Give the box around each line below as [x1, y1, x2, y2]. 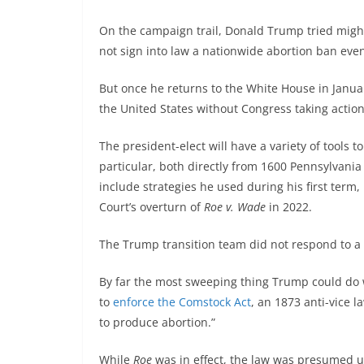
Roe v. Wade [204, 199, 266, 215]
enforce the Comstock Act [113, 294, 251, 310]
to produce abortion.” [99, 314, 215, 331]
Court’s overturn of [99, 199, 204, 215]
